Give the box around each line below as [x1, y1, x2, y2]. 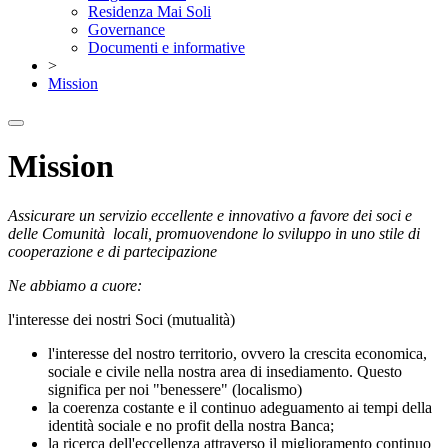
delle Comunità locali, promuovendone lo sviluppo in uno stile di [8, 224, 420, 242]
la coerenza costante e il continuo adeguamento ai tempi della [48, 398, 432, 416]
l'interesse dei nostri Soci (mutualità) [8, 310, 235, 328]
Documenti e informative [88, 39, 245, 56]
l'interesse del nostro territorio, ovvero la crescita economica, [48, 344, 427, 362]
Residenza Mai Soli [88, 3, 211, 20]
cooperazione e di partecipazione [8, 242, 217, 260]
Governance [88, 21, 165, 38]
